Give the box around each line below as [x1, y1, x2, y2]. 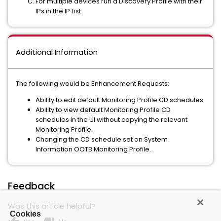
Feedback [8, 180, 55, 193]
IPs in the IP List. [36, 6, 82, 16]
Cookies [10, 210, 41, 218]
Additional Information [16, 47, 98, 57]
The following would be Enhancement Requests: [16, 79, 169, 88]
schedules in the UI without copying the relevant [36, 115, 187, 124]
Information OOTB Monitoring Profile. [36, 145, 151, 154]
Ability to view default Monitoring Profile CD [36, 105, 171, 114]
